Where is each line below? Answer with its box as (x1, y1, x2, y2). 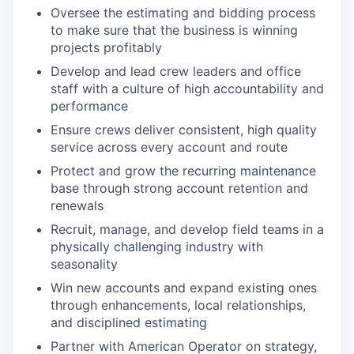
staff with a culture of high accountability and (51, 80, 324, 96)
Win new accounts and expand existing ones (51, 279, 317, 296)
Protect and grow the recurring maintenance (51, 162, 316, 179)
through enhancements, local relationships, (51, 296, 306, 313)
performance (51, 97, 128, 114)
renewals (51, 197, 104, 213)
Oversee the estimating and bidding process (51, 4, 315, 21)
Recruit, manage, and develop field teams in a (51, 220, 324, 237)
